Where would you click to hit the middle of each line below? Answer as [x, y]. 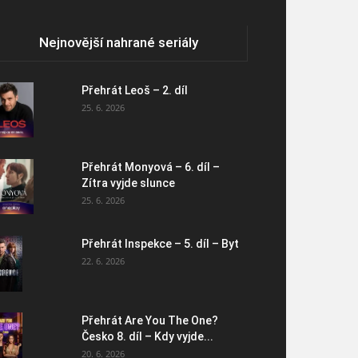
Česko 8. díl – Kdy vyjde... [147, 336]
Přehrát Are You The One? [150, 320]
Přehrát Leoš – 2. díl [135, 90]
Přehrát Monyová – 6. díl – [151, 167]
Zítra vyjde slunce [128, 183]
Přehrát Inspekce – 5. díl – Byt [160, 243]
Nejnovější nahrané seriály [118, 42]
